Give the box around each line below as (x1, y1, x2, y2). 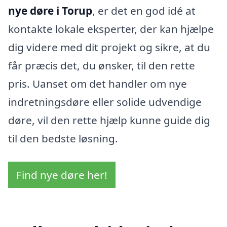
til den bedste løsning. (8, 131, 118, 146)
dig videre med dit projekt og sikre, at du (8, 40, 210, 55)
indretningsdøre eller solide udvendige (8, 95, 202, 109)
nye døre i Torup (8, 4, 92, 18)
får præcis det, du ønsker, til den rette (8, 58, 195, 73)
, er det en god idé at (92, 4, 196, 18)
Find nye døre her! (16, 168, 107, 182)
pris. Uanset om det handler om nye (8, 77, 187, 91)
